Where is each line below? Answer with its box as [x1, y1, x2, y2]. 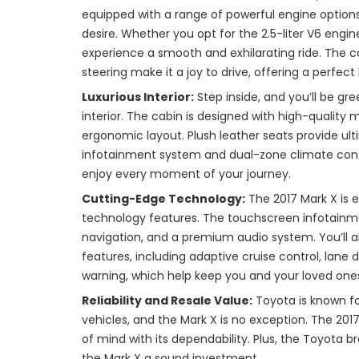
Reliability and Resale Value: [82, 292, 252, 309]
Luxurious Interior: [82, 89, 194, 106]
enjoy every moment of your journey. [82, 166, 291, 183]
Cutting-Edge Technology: [82, 191, 245, 208]
